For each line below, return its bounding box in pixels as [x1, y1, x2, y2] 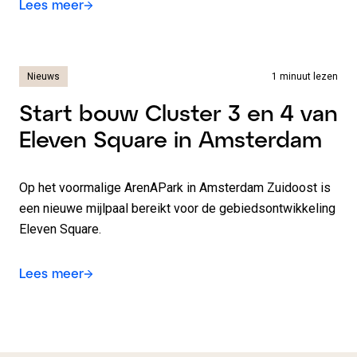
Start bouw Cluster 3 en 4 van [19, 99, 338, 126]
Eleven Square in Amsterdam [19, 125, 322, 152]
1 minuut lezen [272, 71, 338, 82]
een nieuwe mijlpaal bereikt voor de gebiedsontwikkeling [19, 201, 335, 216]
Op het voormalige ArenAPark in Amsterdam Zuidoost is [19, 180, 331, 195]
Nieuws [27, 71, 60, 82]
